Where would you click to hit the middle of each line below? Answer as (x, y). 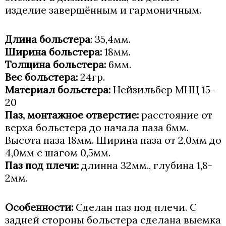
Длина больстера (48, 39)
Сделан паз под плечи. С (135, 207)
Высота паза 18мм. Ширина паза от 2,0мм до (113, 140)
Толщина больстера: (55, 64)
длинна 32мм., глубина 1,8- (146, 165)
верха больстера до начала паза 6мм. (97, 127)
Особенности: (39, 207)
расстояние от (176, 115)
